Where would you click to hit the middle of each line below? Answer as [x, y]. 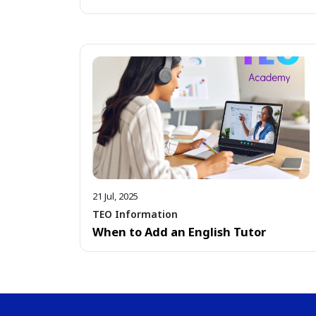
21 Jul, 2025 [115, 196]
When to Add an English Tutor [179, 231]
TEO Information [135, 214]
